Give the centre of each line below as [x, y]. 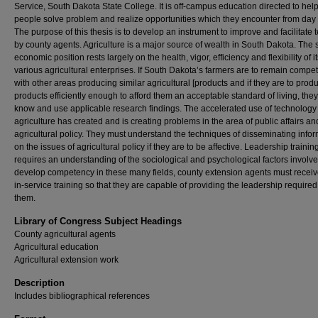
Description [39, 283]
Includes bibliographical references [82, 296]
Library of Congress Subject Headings [98, 221]
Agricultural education [56, 247]
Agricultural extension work [66, 260]
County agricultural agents [65, 234]
